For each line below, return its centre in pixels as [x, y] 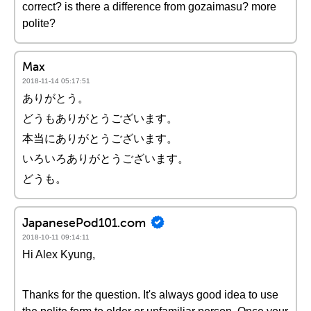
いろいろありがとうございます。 [106, 159]
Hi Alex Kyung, [59, 254]
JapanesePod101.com [84, 222]
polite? [39, 23]
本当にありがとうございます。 [100, 138]
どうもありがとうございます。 [100, 118]
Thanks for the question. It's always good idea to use [150, 295]
